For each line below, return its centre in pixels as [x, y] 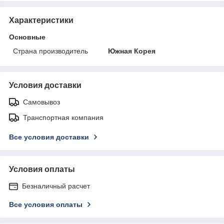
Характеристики [41, 20]
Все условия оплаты [46, 204]
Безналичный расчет [56, 186]
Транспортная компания [63, 117]
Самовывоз [41, 102]
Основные [27, 37]
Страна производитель [50, 51]
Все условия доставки [49, 137]
